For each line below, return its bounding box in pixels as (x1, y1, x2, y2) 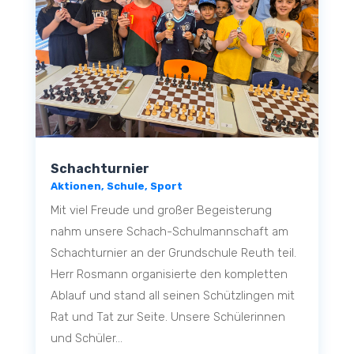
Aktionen (50, 180, 101, 192)
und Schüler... (50, 331, 122, 345)
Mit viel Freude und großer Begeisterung (50, 203, 272, 217)
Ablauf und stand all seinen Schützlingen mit (50, 288, 295, 303)
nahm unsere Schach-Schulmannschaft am (50, 224, 288, 239)
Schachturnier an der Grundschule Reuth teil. (50, 246, 296, 260)
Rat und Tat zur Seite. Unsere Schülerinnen (50, 310, 285, 324)
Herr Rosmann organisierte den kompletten (50, 267, 288, 281)
